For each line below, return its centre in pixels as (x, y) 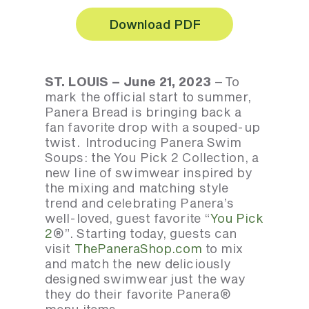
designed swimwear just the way (145, 279)
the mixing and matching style (137, 188)
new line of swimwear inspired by (149, 173)
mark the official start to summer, (148, 97)
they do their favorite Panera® (138, 294)
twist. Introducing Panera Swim (143, 142)
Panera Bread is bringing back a (143, 112)
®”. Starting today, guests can (145, 233)
